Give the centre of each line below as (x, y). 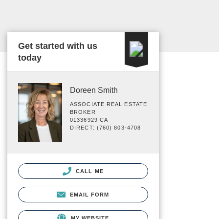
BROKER (83, 112)
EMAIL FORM (89, 194)
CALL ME (89, 171)
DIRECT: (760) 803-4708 (106, 128)
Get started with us (58, 46)
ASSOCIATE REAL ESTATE (109, 104)
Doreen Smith (94, 90)
